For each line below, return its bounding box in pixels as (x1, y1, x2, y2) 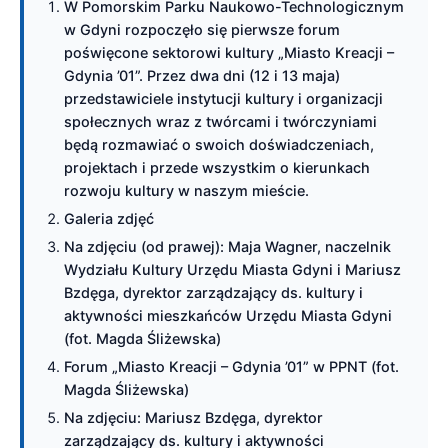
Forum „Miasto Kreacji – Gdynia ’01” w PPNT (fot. (64, 358, 399, 375)
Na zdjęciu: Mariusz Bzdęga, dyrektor (64, 409, 323, 426)
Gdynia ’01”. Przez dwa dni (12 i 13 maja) (64, 67, 340, 84)
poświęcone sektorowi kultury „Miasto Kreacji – (64, 44, 394, 61)
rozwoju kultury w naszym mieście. (64, 182, 309, 199)
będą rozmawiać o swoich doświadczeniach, (64, 136, 374, 153)
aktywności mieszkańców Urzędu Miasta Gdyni (64, 307, 392, 324)
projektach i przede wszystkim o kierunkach (64, 159, 370, 176)
